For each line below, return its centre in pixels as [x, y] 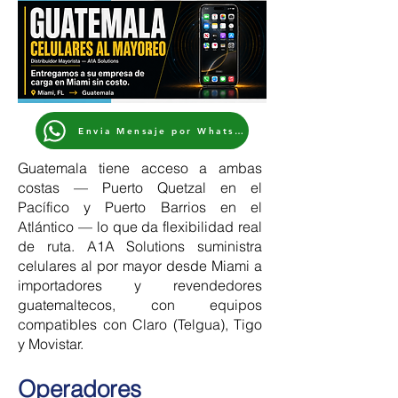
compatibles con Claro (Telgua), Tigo [140, 324]
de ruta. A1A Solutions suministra [140, 246]
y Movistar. [51, 344]
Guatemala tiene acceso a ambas [140, 168]
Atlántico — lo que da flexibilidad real [140, 227]
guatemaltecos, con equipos [140, 305]
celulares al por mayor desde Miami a [140, 266]
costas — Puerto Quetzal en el [140, 187]
